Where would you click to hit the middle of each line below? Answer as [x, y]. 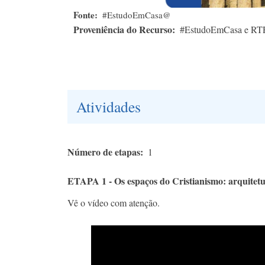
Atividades [109, 107]
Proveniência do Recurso [123, 30]
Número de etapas [104, 152]
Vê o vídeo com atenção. [114, 203]
